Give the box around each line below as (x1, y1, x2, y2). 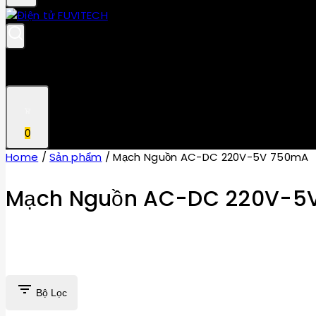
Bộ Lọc (36, 286, 67, 298)
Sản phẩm (49, 149, 102, 164)
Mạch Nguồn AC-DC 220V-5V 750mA (113, 149, 309, 164)
